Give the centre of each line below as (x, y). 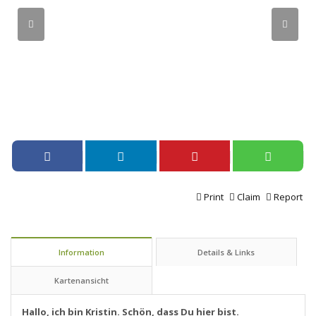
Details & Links (226, 252)
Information (81, 252)
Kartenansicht (81, 280)
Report (288, 196)
